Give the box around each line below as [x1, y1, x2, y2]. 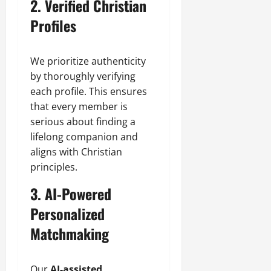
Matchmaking [30, 222, 109, 244]
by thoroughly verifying [30, 69, 135, 83]
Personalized [30, 202, 105, 224]
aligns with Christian [30, 145, 122, 158]
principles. [30, 160, 77, 174]
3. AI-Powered [30, 182, 111, 204]
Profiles [30, 14, 76, 36]
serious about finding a [30, 114, 135, 128]
